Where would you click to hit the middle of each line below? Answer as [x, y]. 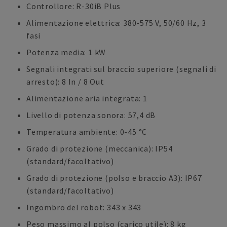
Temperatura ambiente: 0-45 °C [87, 132]
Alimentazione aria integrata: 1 [87, 98]
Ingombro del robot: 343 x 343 [84, 207]
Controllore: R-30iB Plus [74, 6]
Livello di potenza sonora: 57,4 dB [91, 115]
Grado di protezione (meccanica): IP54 [100, 148]
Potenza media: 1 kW [66, 52]
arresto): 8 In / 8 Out [65, 82]
